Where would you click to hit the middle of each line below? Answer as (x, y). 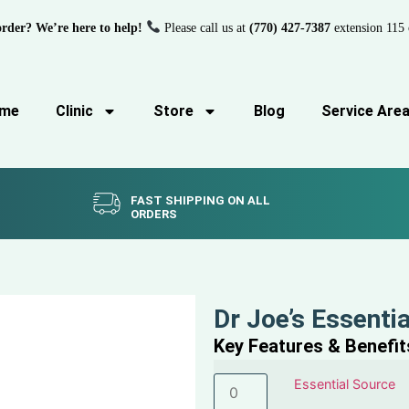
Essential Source (345, 384)
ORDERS (154, 214)
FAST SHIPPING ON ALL (201, 200)
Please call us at (204, 27)
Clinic (75, 111)
